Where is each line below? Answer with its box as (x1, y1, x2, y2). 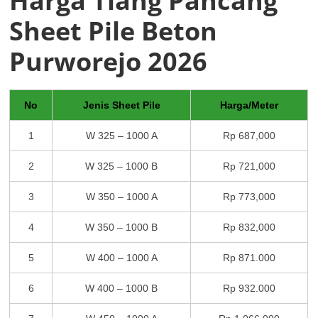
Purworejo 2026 (9, 43, 208, 79)
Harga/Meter (220, 99, 279, 111)
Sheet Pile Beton (9, 13, 218, 48)
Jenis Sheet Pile (82, 99, 160, 111)
